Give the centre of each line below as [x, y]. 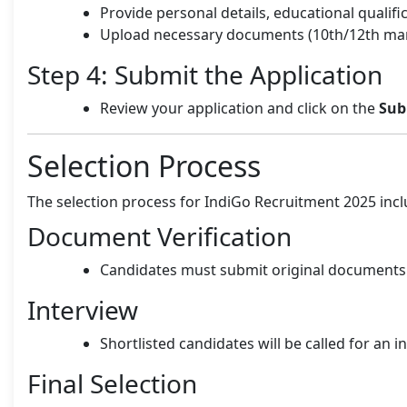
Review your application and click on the [239, 108]
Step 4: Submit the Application [205, 74]
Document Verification [159, 236]
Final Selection [112, 383]
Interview [83, 309]
